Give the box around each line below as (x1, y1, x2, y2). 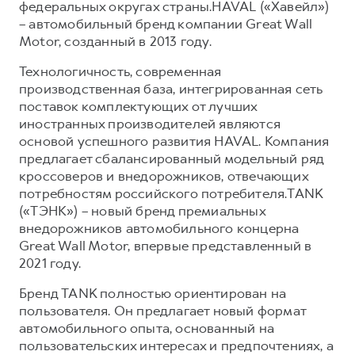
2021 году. (19, 254, 81, 272)
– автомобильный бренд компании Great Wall (19, 14, 313, 32)
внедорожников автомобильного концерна (19, 219, 300, 237)
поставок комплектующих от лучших (19, 97, 258, 115)
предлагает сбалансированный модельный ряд (19, 149, 324, 167)
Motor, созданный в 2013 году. (19, 32, 212, 50)
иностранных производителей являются (19, 114, 281, 132)
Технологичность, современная (19, 62, 222, 80)
